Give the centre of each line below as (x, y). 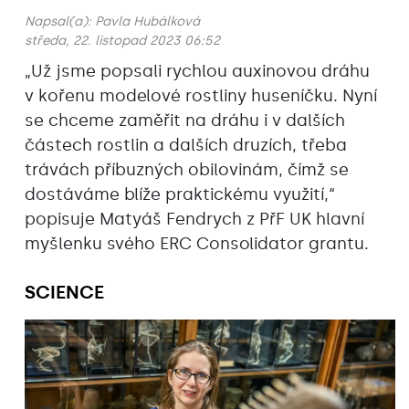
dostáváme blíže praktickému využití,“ (180, 194)
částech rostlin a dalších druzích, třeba (186, 145)
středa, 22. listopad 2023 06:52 (122, 40)
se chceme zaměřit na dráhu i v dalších (185, 120)
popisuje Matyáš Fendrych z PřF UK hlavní (194, 219)
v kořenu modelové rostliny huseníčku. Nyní (201, 95)
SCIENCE (64, 292)
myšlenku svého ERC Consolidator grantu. (197, 243)
